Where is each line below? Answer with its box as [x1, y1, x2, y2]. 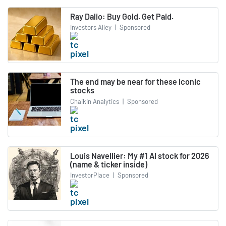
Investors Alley [70, 23, 111, 32]
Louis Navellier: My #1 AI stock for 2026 [70, 150, 209, 160]
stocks [70, 85, 94, 95]
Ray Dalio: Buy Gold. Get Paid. [70, 11, 174, 21]
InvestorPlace [70, 171, 109, 180]
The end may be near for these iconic [70, 77, 201, 87]
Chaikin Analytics [70, 97, 119, 105]
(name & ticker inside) [70, 159, 147, 169]
